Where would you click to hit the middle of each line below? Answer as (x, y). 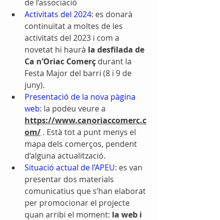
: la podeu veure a (74, 108)
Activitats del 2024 (58, 14)
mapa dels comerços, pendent (82, 144)
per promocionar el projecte (78, 203)
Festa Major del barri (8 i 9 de (79, 73)
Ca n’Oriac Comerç (61, 61)
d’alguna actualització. (65, 155)
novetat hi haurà (56, 49)
